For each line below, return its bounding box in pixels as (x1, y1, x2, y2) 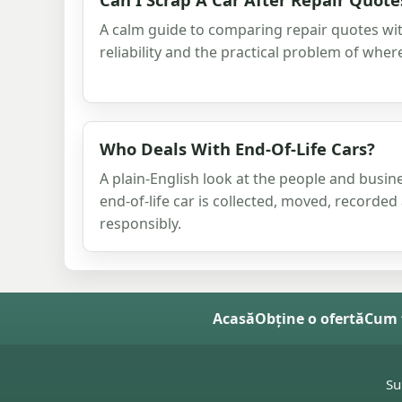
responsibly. (100, 213, 181, 233)
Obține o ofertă (254, 308, 364, 328)
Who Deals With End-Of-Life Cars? (100, 136, 375, 160)
